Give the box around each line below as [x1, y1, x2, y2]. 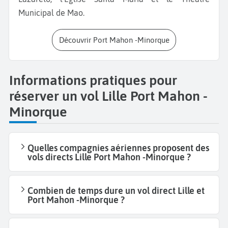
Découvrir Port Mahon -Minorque [64, 36, 169, 45]
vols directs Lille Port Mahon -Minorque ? [27, 152, 191, 163]
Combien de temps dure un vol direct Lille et [27, 185, 205, 196]
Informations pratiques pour [9, 72, 177, 88]
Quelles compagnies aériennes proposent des [27, 142, 209, 154]
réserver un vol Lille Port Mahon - [9, 88, 208, 104]
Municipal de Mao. [18, 8, 87, 18]
